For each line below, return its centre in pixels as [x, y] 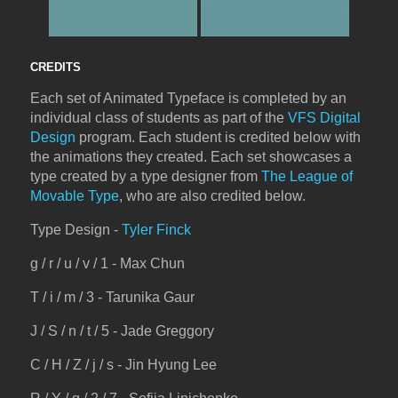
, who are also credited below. [212, 196]
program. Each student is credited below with [218, 138]
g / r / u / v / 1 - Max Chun [107, 264]
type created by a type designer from [145, 177]
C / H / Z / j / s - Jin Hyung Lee [123, 365]
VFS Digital [324, 118]
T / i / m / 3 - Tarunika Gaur [112, 298]
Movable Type [74, 196]
